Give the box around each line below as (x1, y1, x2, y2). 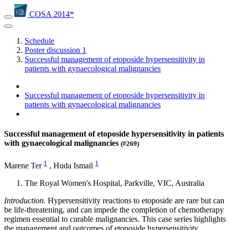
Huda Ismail (53, 161, 93, 170)
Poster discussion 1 (25, 46, 86, 54)
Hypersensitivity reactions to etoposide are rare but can (48, 196, 224, 205)
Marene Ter (4, 161, 42, 170)
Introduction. (4, 196, 48, 205)
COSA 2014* (27, 10, 74, 18)
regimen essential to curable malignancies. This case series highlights (4, 214, 226, 223)
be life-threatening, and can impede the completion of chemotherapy (4, 205, 224, 214)
